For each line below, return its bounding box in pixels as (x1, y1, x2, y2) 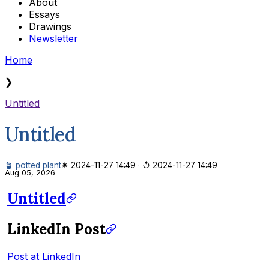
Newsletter (29, 32, 78, 44)
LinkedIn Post (7, 219, 106, 238)
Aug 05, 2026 (5, 168, 55, 177)
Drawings (29, 20, 71, 32)
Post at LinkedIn (7, 250, 80, 262)
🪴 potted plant (5, 160, 61, 170)
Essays (29, 8, 60, 20)
